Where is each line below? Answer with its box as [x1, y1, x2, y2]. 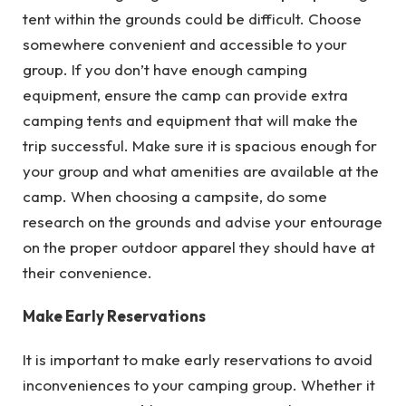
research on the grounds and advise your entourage [23, 211, 382, 231]
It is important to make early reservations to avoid [23, 350, 372, 370]
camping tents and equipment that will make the [23, 110, 358, 130]
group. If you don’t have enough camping [23, 59, 307, 79]
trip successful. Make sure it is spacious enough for [23, 135, 377, 155]
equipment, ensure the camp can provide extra [23, 84, 348, 104]
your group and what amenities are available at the [23, 160, 379, 180]
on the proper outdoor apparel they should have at [23, 237, 375, 256]
